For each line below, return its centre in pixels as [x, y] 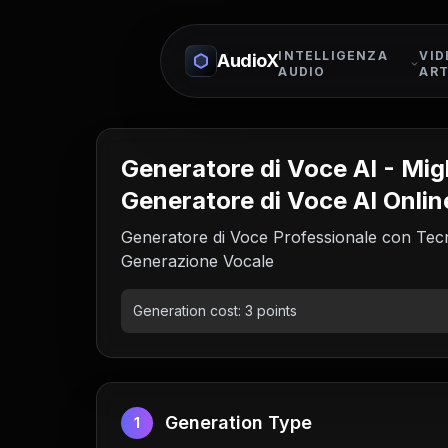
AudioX [248, 60]
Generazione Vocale [197, 261]
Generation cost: [189, 310]
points [275, 310]
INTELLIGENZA [333, 55]
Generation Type [238, 422]
